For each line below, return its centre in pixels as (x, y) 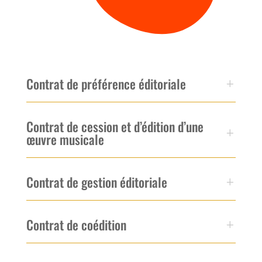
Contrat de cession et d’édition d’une (115, 126)
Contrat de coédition (76, 224)
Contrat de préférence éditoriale (106, 83)
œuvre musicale (65, 139)
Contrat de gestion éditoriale (96, 182)
